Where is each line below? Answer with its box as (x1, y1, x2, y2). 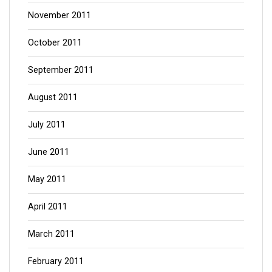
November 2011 (28, 10, 91, 21)
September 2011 (28, 64, 93, 75)
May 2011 (28, 174, 66, 185)
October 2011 (28, 37, 82, 48)
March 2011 (28, 228, 75, 239)
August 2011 (28, 92, 78, 103)
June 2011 (28, 146, 69, 157)
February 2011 (28, 256, 84, 267)
